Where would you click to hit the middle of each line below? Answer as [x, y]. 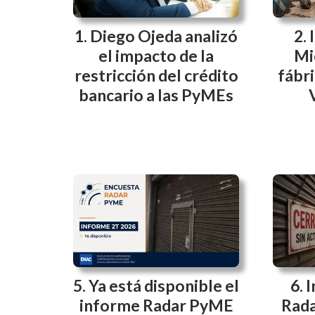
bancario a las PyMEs [156, 95]
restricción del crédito [156, 75]
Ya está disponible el [164, 285]
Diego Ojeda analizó [164, 36]
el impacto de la [156, 55]
